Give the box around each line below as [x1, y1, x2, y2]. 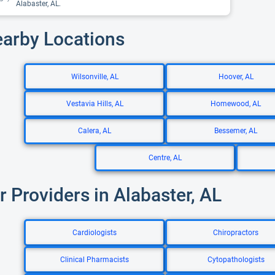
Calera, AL [78, 126, 111, 135]
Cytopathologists [207, 255, 265, 264]
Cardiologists [72, 228, 117, 237]
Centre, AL [149, 153, 182, 162]
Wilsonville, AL [71, 72, 118, 81]
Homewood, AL [211, 99, 261, 108]
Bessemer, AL [214, 126, 257, 135]
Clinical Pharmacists [60, 255, 129, 264]
